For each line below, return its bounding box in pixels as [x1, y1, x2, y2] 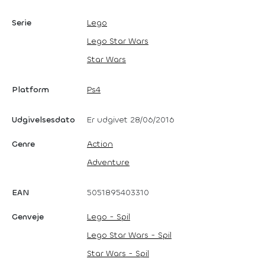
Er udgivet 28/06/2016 [87, 114, 174, 125]
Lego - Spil [87, 211, 130, 222]
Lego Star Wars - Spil [87, 229, 172, 241]
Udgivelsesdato [12, 114, 75, 125]
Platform [12, 83, 49, 95]
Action [87, 138, 113, 150]
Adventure [87, 156, 130, 168]
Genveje [12, 211, 44, 222]
